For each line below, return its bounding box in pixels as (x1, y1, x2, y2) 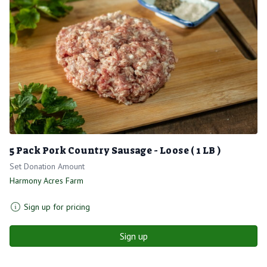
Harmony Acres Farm (10, 175, 83, 186)
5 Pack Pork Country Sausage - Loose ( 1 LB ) (10, 144, 221, 157)
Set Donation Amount (10, 160, 85, 172)
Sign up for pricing (24, 201, 90, 212)
